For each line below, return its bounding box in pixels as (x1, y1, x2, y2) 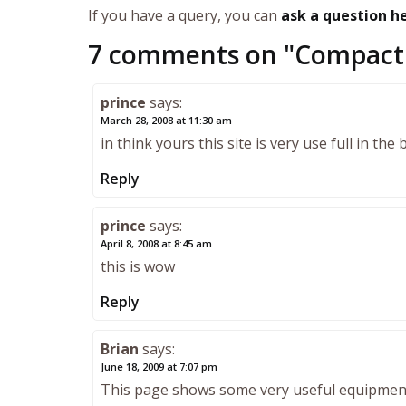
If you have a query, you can (88, 5, 281, 26)
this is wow (101, 256, 175, 277)
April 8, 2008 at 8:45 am (101, 237, 212, 251)
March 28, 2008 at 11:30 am (101, 113, 232, 128)
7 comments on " (88, 37, 295, 72)
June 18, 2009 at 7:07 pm (101, 360, 217, 374)
